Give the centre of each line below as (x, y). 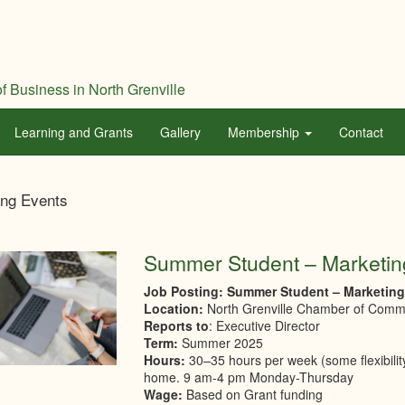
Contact (361, 132)
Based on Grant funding (253, 394)
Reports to (177, 325)
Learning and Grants (74, 132)
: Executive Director (265, 325)
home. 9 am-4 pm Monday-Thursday (249, 377)
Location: (174, 308)
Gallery (180, 132)
